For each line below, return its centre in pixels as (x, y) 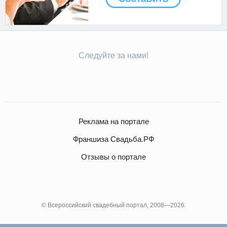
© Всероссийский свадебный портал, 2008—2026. (113, 205)
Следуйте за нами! (113, 55)
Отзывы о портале (113, 157)
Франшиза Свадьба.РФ (113, 139)
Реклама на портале (113, 121)
